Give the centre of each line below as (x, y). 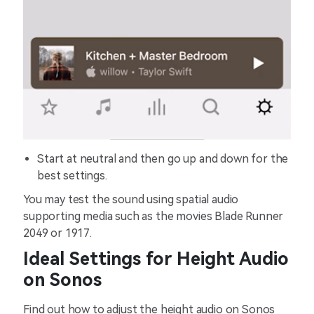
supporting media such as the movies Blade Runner (153, 217)
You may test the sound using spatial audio (131, 200)
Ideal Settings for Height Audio (156, 259)
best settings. (72, 176)
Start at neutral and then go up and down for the (163, 159)
